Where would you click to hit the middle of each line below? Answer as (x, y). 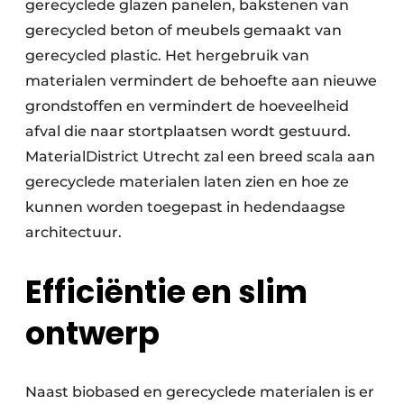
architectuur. (73, 232)
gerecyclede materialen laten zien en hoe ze (187, 181)
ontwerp (96, 333)
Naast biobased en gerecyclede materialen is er (200, 391)
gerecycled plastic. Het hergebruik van (167, 55)
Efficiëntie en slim (166, 291)
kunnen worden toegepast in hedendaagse (185, 207)
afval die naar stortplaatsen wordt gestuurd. (188, 131)
